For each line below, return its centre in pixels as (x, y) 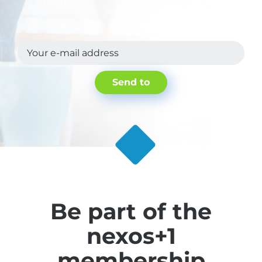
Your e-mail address (73, 53)
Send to (131, 82)
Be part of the (131, 212)
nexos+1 (131, 236)
